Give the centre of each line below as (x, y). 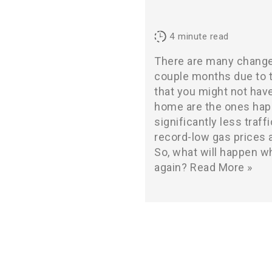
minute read (203, 36)
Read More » (221, 167)
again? (171, 167)
